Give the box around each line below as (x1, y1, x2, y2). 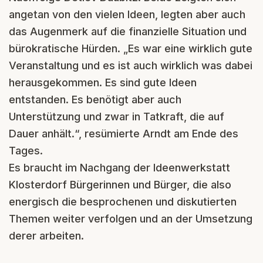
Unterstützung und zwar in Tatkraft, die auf (9, 110, 224, 123)
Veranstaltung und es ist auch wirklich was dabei (9, 59, 252, 72)
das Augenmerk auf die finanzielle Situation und (9, 25, 247, 38)
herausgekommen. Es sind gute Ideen (9, 76, 197, 89)
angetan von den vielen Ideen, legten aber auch (9, 8, 245, 21)
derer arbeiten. (9, 229, 84, 242)
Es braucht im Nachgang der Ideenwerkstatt (9, 161, 230, 174)
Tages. (9, 144, 43, 157)
